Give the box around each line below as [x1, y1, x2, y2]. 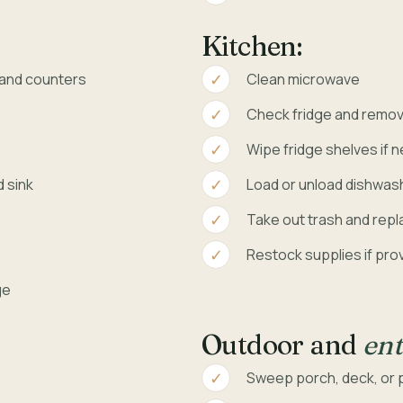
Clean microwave [246, 69, 360, 90]
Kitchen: [201, 30, 302, 64]
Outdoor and [201, 328, 363, 363]
